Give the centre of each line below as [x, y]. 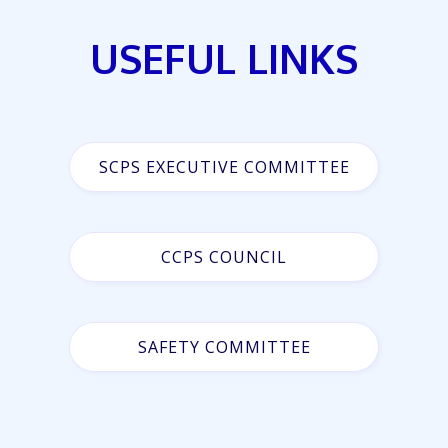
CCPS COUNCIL [224, 257]
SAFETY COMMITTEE [224, 347]
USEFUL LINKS [224, 58]
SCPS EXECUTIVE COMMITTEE [224, 167]
